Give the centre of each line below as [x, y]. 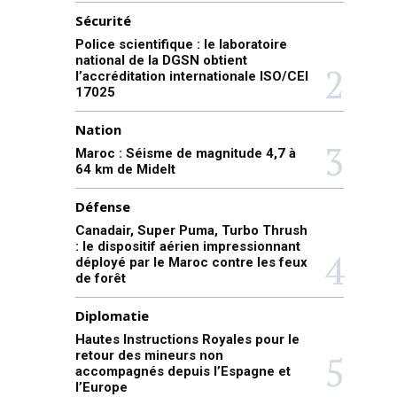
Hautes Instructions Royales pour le [187, 339]
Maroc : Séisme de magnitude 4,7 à [185, 153]
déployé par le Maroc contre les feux [191, 262]
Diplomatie [112, 315]
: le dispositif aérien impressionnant [187, 246]
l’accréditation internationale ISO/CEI [191, 76]
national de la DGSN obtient [161, 60]
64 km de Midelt [125, 169]
